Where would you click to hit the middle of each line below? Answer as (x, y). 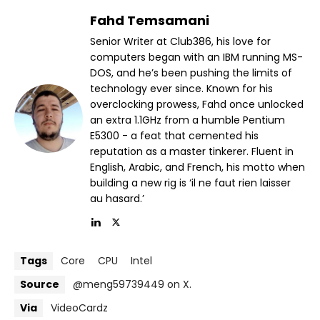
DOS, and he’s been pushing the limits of (191, 73)
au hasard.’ (117, 199)
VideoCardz (79, 308)
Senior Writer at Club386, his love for (180, 42)
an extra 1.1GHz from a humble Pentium (187, 120)
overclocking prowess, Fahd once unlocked (197, 105)
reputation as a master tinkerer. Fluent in (192, 152)
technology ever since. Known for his (181, 89)
